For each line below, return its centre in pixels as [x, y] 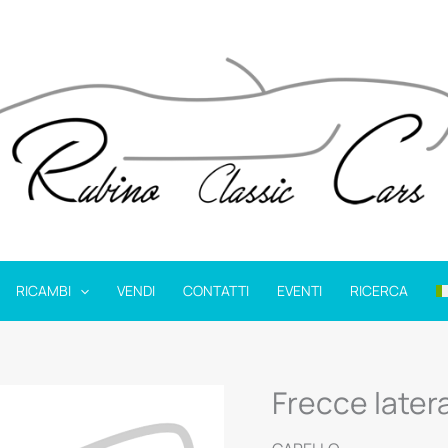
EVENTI [300, 291]
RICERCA [379, 291]
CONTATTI [216, 291]
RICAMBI [43, 291]
